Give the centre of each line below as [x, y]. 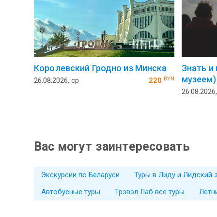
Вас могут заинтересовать [112, 147]
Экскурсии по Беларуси [80, 175]
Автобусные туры [71, 192]
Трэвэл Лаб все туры [150, 192]
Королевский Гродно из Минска [101, 68]
